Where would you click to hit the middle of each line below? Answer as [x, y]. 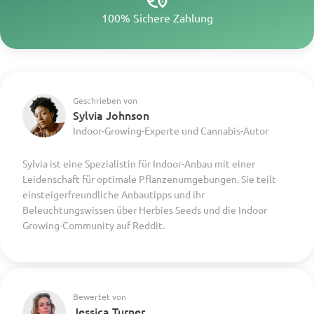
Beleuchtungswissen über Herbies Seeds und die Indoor [145, 209]
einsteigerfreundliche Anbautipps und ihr [114, 194]
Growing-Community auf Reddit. [94, 225]
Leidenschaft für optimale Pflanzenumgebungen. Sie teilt [149, 178]
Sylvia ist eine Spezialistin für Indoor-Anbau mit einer [139, 163]
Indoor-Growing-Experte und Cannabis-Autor [171, 130]
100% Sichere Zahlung [157, 17]
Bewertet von [100, 296]
